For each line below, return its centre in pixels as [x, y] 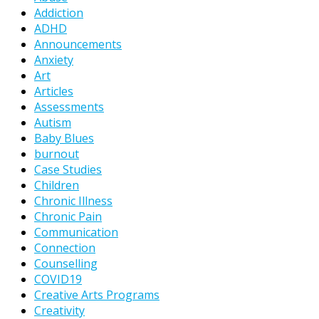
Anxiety [54, 60]
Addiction [59, 13]
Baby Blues [64, 138]
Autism [53, 123]
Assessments [69, 107]
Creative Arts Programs [97, 295]
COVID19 [58, 279]
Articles [54, 91]
